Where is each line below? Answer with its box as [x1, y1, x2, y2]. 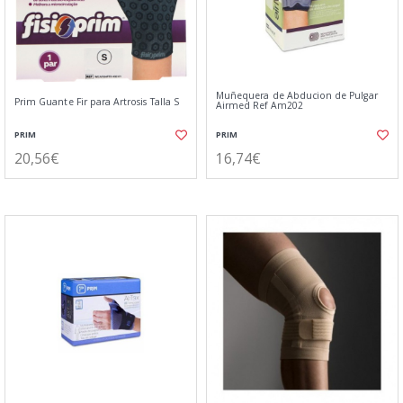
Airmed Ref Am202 [216, 99, 303, 112]
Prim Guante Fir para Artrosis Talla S [14, 95, 179, 108]
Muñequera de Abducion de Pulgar [216, 89, 378, 102]
